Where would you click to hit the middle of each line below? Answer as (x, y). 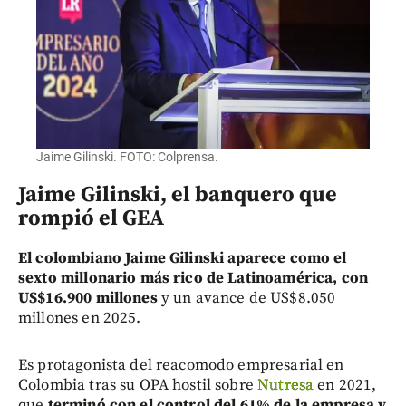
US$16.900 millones (88, 298)
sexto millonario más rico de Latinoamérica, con (193, 278)
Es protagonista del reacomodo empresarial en (181, 365)
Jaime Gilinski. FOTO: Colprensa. (127, 156)
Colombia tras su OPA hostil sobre (138, 385)
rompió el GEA (91, 218)
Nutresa (288, 385)
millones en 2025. (80, 318)
